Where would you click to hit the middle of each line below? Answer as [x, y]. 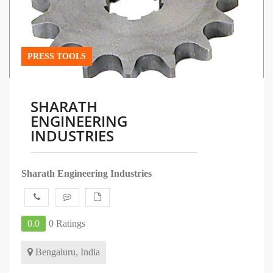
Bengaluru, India [66, 252]
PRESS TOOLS [57, 56]
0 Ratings [67, 223]
